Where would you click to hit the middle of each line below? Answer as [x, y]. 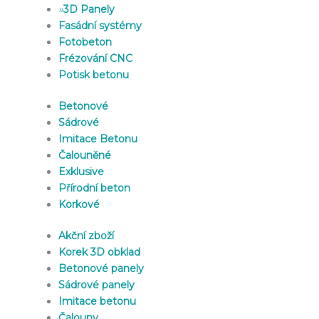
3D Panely [89, 9]
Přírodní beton [94, 188]
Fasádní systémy [100, 25]
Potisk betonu [94, 74]
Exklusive [81, 171]
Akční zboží [86, 235]
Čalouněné [85, 155]
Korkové [79, 204]
